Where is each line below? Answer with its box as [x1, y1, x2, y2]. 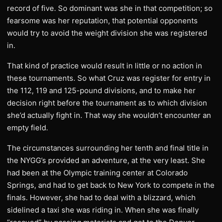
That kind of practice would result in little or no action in [7, 61, 202, 71]
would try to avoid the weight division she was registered [7, 28, 207, 38]
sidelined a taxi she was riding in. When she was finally [7, 205, 199, 215]
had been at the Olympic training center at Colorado [7, 168, 188, 178]
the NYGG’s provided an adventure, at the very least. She [7, 156, 205, 166]
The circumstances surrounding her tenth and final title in [7, 143, 209, 153]
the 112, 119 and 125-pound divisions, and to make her [7, 86, 196, 96]
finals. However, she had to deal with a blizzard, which [7, 193, 196, 203]
